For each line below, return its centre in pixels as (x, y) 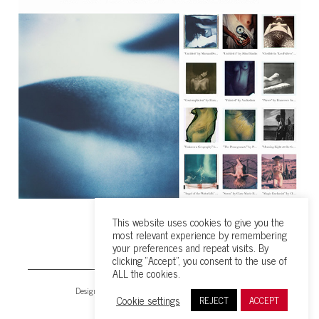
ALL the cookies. (146, 273)
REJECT (214, 300)
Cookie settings (148, 300)
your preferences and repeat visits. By (190, 248)
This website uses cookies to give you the (198, 222)
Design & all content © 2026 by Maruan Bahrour (159, 291)
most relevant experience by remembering (200, 235)
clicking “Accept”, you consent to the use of (200, 261)
